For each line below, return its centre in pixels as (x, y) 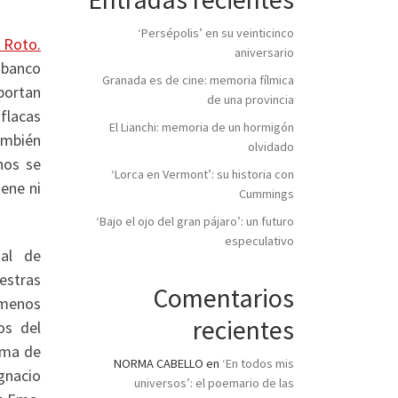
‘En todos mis (258, 364)
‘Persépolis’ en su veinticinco (216, 32)
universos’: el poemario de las (214, 383)
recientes (243, 330)
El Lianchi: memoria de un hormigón (202, 127)
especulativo (259, 240)
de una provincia (251, 99)
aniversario (264, 52)
